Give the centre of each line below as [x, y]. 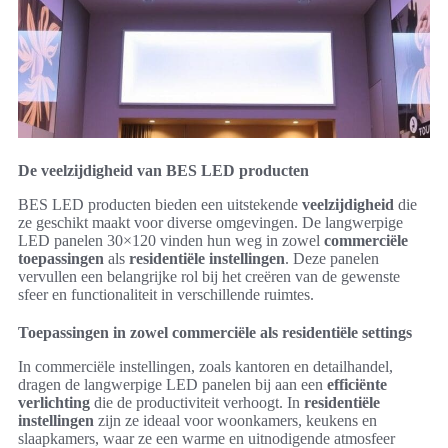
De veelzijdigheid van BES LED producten [163, 170]
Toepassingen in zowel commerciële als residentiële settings [215, 332]
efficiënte [357, 384]
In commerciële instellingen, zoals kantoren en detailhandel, [205, 366]
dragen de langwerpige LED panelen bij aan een [172, 384]
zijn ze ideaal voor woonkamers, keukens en [235, 420]
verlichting [54, 402]
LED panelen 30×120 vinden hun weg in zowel [171, 240]
